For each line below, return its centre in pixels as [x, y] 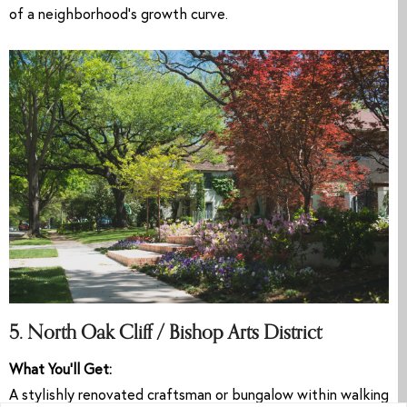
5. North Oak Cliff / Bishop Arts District [165, 332]
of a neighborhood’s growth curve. [119, 16]
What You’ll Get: [60, 370]
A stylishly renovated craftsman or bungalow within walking [199, 396]
